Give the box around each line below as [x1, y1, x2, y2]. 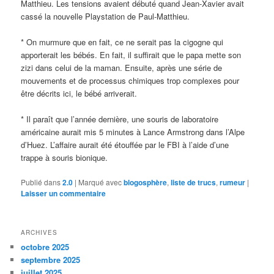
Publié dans [21, 177, 61, 188]
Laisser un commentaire [21, 188, 106, 199]
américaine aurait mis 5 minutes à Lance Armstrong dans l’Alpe [21, 125, 245, 138]
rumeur [220, 177, 246, 188]
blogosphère [124, 177, 168, 188]
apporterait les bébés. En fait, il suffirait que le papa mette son [21, 48, 242, 61]
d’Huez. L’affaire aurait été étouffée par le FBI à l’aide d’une [21, 138, 229, 150]
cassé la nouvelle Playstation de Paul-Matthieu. [21, 10, 190, 22]
